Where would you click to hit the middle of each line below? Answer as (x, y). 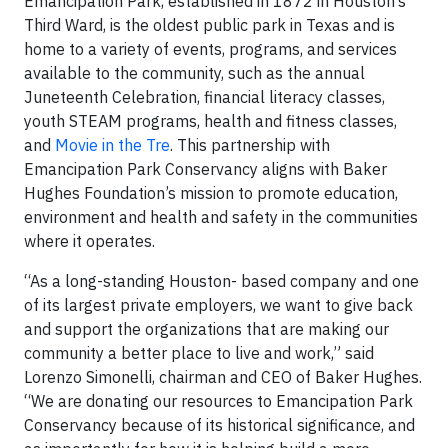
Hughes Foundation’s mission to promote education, (211, 193)
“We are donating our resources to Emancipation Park (218, 401)
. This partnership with (250, 145)
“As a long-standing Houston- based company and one (221, 281)
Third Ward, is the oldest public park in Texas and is (209, 25)
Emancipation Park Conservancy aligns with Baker (205, 169)
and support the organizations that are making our (206, 329)
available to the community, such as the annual (194, 73)
